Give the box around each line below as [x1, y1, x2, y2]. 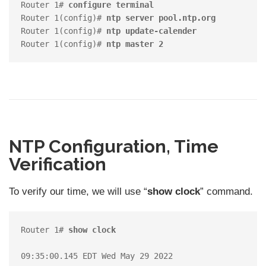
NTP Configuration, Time [9, 136, 218, 157]
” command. [200, 186, 253, 198]
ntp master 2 [106, 39, 163, 49]
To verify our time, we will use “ [9, 186, 147, 198]
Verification [9, 154, 106, 175]
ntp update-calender [106, 26, 197, 36]
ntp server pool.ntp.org [102, 13, 216, 23]
